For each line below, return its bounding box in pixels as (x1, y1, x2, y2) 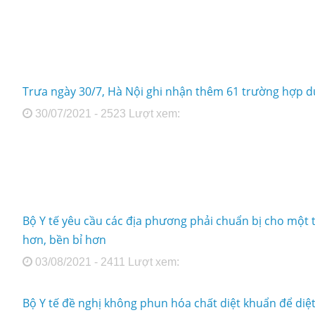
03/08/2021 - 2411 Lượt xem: (32, 256, 180, 269)
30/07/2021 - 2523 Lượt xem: (32, 108, 181, 120)
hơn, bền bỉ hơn (22, 232, 107, 248)
